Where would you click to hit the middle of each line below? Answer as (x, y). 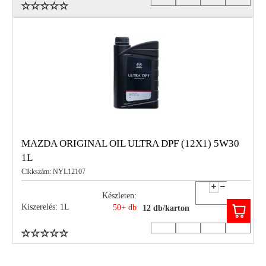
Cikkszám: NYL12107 (53, 172)
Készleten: (119, 195)
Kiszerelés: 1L (45, 207)
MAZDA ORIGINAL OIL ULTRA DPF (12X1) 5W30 (130, 144)
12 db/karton (166, 208)
